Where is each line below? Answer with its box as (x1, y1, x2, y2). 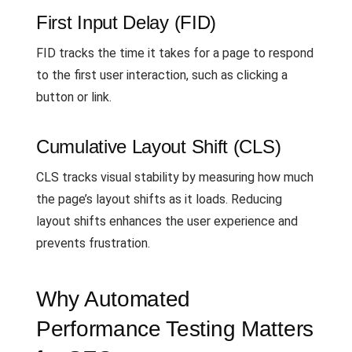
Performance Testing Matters (36, 316, 313, 341)
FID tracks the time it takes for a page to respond (36, 45, 313, 60)
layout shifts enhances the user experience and (36, 213, 298, 229)
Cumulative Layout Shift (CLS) (36, 135, 281, 157)
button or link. (36, 89, 112, 104)
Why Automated (36, 286, 191, 311)
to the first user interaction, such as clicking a (36, 67, 288, 82)
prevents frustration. (36, 235, 150, 251)
